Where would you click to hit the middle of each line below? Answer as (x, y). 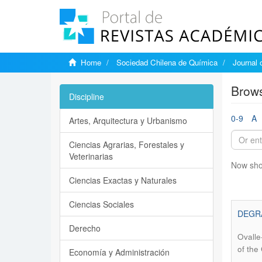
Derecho (85, 228)
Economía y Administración (119, 252)
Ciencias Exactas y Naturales (123, 180)
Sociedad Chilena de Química (167, 62)
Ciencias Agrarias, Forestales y (127, 144)
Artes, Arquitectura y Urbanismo (128, 120)
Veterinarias (91, 156)
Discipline (87, 96)
